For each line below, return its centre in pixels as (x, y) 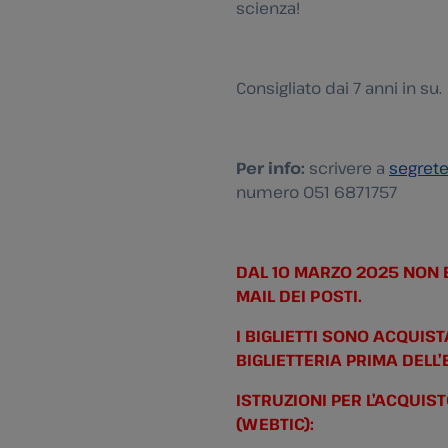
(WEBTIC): (275, 423)
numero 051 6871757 (316, 191)
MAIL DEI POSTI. (299, 295)
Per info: (270, 167)
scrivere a (347, 167)
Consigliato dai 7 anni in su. (339, 87)
